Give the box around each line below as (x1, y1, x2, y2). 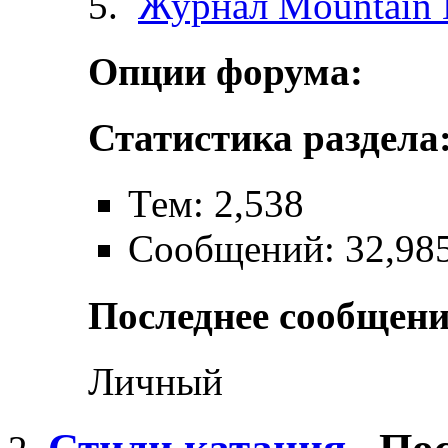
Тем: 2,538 (128, 182, 304, 226)
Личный (88, 359, 223, 403)
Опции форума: (88, 49, 363, 93)
